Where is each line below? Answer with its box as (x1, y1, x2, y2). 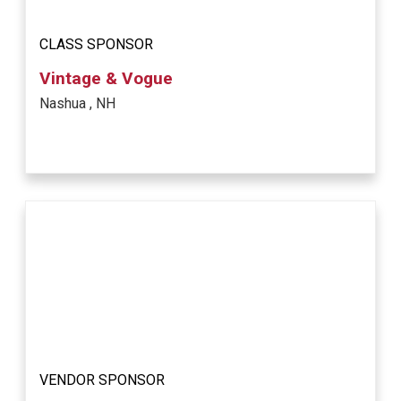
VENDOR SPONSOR (39, 371, 166, 389)
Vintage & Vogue (39, 68, 174, 90)
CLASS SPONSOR (39, 36, 154, 54)
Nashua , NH (39, 95, 116, 113)
